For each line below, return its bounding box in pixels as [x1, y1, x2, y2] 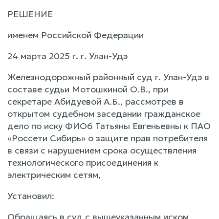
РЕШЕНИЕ [7, 8, 53, 20]
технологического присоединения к [7, 156, 158, 168]
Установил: [7, 190, 54, 201]
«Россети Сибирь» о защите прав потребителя [7, 132, 208, 144]
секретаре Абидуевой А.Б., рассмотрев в [7, 95, 184, 107]
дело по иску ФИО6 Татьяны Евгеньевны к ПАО [7, 120, 211, 131]
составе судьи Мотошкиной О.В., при [7, 83, 168, 95]
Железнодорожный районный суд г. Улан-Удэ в [7, 71, 209, 83]
